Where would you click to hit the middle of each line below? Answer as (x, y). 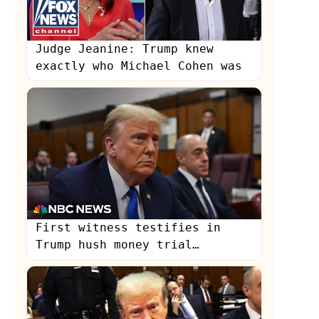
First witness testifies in (129, 227)
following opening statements (136, 261)
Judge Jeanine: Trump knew (125, 49)
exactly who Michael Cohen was (139, 66)
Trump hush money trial (114, 244)
